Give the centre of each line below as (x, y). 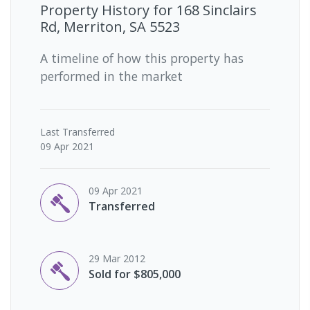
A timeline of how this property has (142, 58)
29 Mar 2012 (117, 258)
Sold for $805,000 (135, 274)
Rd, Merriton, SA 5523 (110, 26)
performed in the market (111, 76)
